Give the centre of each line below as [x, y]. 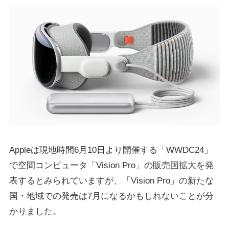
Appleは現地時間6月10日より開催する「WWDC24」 [111, 150]
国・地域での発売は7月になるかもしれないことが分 [111, 196]
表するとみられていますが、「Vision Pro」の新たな [111, 180]
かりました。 [35, 211]
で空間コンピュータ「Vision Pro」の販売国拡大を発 [111, 165]
